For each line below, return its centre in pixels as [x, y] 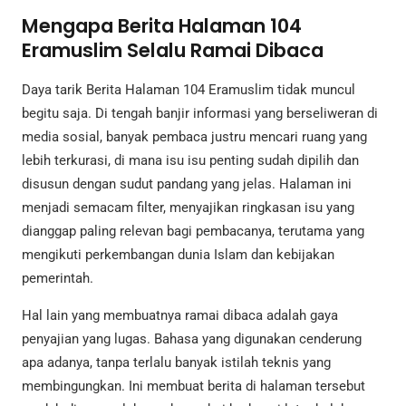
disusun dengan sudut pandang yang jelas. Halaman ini [187, 184]
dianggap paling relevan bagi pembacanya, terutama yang [193, 232]
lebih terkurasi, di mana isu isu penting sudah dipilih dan [190, 161]
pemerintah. [58, 279]
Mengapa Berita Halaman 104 [162, 25]
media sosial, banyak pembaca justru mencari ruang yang [194, 137]
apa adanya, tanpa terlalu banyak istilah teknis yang [176, 363]
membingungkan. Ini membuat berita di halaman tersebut [193, 387]
